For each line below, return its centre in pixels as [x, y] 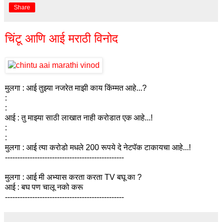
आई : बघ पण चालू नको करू [44, 187]
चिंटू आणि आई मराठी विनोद [61, 38]
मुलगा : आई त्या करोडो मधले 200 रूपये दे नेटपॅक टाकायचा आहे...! [98, 147]
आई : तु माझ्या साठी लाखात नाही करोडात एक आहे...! [79, 117]
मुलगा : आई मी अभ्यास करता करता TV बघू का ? [74, 177]
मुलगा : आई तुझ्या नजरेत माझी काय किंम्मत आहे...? [76, 88]
